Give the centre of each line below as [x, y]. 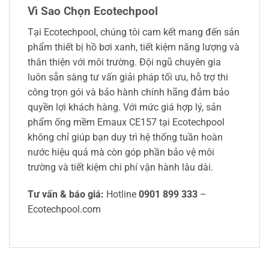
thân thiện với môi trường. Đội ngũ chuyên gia [124, 62]
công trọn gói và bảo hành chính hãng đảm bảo [128, 92]
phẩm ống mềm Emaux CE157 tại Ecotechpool [126, 122]
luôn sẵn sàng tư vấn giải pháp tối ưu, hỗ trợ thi [128, 77]
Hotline [121, 195]
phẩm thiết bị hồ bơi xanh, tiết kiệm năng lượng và [134, 47]
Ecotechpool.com [64, 210]
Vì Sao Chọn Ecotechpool [93, 11]
